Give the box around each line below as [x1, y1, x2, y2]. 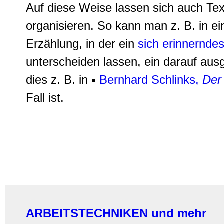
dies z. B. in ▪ [26, 73, 99, 87]
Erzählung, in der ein [26, 37, 134, 51]
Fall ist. [26, 91, 64, 105]
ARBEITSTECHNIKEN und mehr [26, 206, 206, 220]
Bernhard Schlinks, [99, 73, 199, 87]
